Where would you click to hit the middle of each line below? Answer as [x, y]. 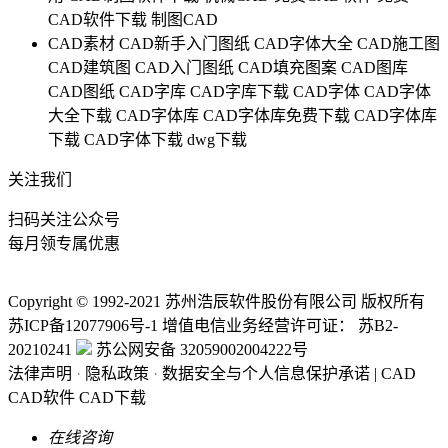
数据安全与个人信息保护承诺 [266, 374]
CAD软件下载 [97, 20]
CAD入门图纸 [184, 68]
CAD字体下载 [133, 140]
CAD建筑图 [89, 68]
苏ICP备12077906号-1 [83, 326]
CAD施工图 [398, 44]
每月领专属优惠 [64, 244]
